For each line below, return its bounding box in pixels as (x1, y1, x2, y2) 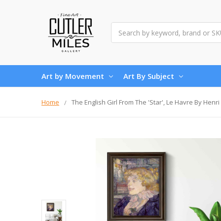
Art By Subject (123, 71, 174, 81)
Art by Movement (41, 71, 104, 81)
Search (111, 23, 133, 32)
